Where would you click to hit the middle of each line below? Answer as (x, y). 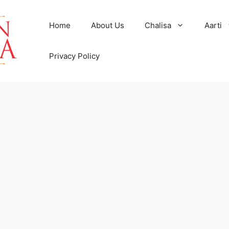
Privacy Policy (74, 56)
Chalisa (158, 25)
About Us (107, 25)
